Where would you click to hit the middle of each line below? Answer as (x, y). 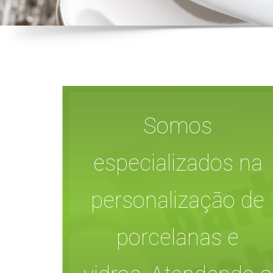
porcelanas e (178, 237)
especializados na (178, 163)
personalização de (178, 200)
